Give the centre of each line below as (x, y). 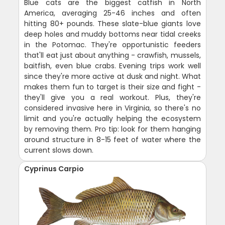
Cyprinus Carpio (54, 169)
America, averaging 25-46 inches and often (113, 13)
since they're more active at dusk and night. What (113, 77)
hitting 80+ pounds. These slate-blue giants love (113, 24)
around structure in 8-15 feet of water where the (113, 140)
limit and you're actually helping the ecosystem (113, 119)
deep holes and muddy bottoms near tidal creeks (113, 34)
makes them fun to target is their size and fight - (113, 87)
